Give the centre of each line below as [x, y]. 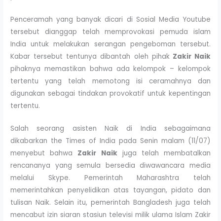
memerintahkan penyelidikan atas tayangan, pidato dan [110, 190]
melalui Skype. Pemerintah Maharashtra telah [110, 178]
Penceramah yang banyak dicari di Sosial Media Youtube [110, 19]
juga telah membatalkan [164, 153]
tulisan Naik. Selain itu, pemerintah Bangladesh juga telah [110, 203]
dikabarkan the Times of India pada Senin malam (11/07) [110, 141]
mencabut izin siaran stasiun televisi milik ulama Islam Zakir [110, 215]
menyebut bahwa [44, 153]
